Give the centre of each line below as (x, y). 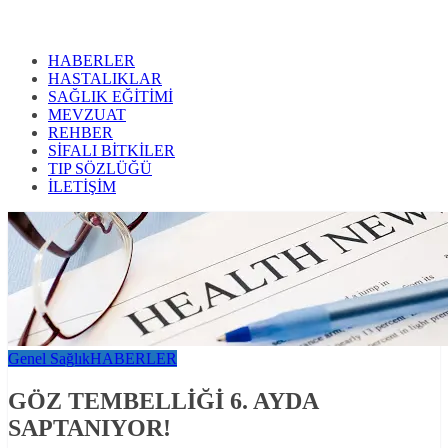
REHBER (80, 133)
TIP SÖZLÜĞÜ (100, 169)
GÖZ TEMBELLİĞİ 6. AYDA (163, 401)
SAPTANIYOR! (89, 428)
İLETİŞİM (82, 187)
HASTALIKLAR (105, 79)
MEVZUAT (87, 115)
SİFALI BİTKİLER (111, 151)
